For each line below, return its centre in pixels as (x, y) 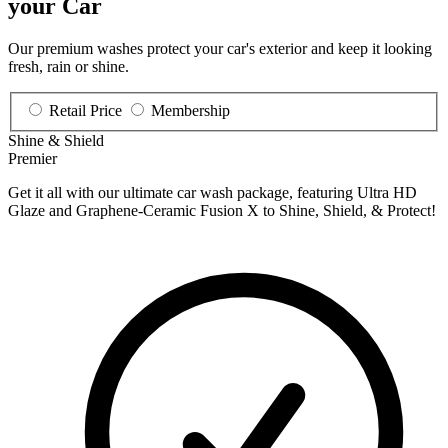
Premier (32, 158)
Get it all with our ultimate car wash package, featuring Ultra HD (212, 192)
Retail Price (85, 110)
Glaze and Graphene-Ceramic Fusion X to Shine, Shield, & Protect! (222, 210)
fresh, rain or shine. (68, 67)
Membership (190, 110)
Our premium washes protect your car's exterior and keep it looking (220, 49)
